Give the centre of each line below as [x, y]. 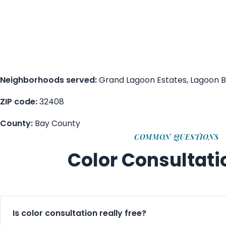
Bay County [56, 123]
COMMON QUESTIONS [177, 137]
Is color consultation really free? [79, 213]
